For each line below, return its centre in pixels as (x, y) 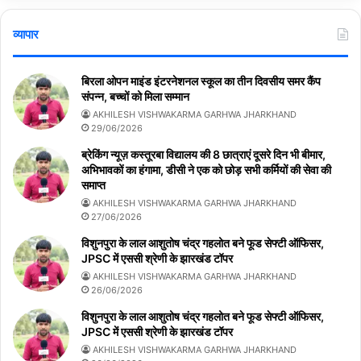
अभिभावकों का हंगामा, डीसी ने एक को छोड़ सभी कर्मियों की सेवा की (206, 169)
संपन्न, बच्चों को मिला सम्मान (135, 96)
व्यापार (26, 34)
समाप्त (93, 185)
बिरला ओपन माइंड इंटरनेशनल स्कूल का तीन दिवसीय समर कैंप (201, 81)
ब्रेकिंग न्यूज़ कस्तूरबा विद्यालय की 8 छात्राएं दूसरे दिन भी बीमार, (203, 154)
